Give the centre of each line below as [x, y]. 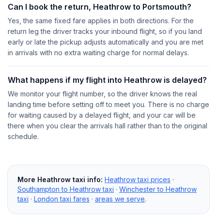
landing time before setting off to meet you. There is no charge [108, 104]
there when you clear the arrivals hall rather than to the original [108, 126]
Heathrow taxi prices [138, 179]
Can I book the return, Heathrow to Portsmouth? [100, 7]
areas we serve [120, 199]
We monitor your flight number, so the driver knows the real [102, 94]
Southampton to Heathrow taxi [66, 189]
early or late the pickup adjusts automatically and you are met [106, 42]
